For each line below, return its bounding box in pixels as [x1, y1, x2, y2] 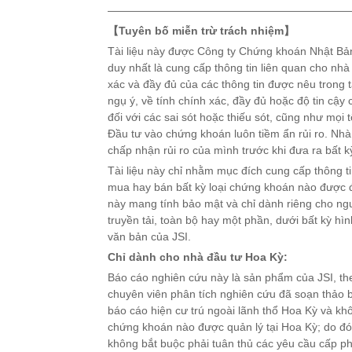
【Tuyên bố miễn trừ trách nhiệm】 [108, 24, 295, 37]
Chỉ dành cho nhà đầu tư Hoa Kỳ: [108, 251, 288, 263]
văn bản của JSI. [108, 230, 191, 243]
